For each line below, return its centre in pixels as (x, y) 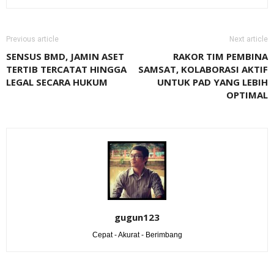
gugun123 (137, 217)
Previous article (32, 39)
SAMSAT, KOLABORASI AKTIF (203, 69)
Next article (249, 39)
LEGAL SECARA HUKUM (57, 82)
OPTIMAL (247, 94)
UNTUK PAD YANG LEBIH (213, 82)
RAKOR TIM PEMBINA (220, 56)
